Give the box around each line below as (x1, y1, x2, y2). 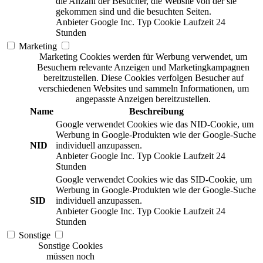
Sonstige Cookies (38, 241, 103, 251)
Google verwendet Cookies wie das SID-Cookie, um (56, 174, 252, 185)
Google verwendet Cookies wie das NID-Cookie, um (56, 119, 254, 130)
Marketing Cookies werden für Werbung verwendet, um (39, 52, 247, 62)
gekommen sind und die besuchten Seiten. (56, 6, 211, 17)
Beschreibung (129, 106, 184, 117)
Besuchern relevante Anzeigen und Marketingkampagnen (37, 62, 249, 73)
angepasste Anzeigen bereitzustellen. (76, 94, 211, 104)
